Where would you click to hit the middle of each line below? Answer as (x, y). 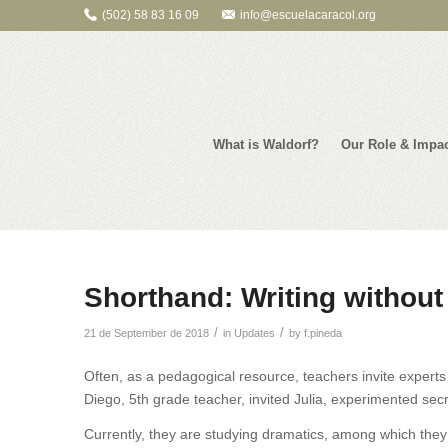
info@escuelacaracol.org (307, 15)
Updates (254, 333)
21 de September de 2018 (146, 333)
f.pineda (322, 333)
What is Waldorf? (265, 144)
